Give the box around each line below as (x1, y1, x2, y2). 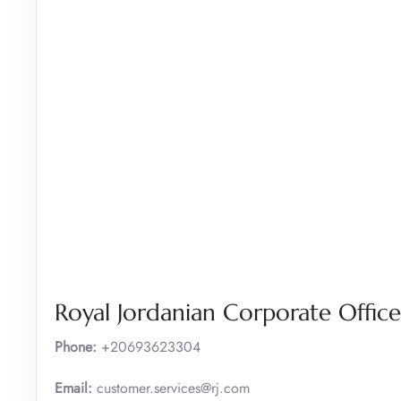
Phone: (55, 336, 97, 357)
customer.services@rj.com (97, 377, 250, 398)
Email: (55, 377, 97, 398)
